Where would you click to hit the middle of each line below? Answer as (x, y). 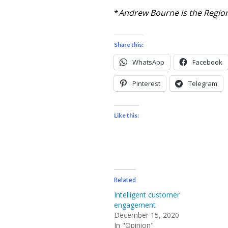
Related (125, 180)
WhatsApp (149, 62)
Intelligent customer (147, 195)
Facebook (208, 62)
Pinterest (147, 83)
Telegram (203, 83)
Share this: (129, 45)
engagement (135, 205)
